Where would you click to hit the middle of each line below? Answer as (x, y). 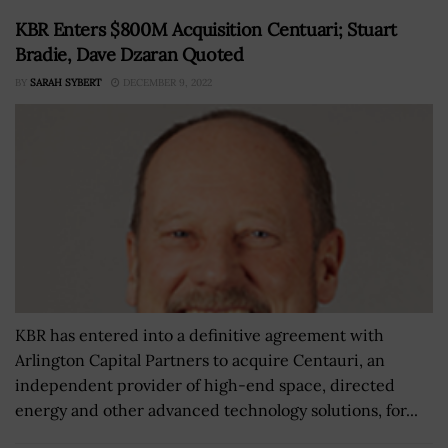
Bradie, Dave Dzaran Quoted (129, 54)
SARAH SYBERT (65, 82)
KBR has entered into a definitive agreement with (199, 334)
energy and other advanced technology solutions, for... (216, 409)
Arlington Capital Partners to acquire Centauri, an (200, 359)
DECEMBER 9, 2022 (166, 82)
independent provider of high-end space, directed (205, 384)
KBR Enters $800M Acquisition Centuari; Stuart (206, 29)
